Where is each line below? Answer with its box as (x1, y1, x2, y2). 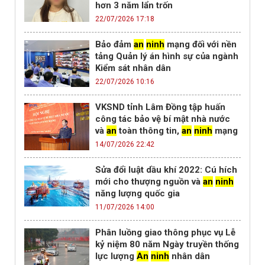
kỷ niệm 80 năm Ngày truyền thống (95, 239, 239, 250)
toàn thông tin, (117, 125, 182, 137)
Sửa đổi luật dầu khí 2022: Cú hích (95, 164, 237, 176)
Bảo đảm (95, 39, 134, 50)
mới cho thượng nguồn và (95, 176, 203, 188)
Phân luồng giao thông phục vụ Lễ (95, 227, 235, 238)
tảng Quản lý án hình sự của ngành (95, 51, 238, 62)
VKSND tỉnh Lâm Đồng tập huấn (95, 102, 225, 113)
